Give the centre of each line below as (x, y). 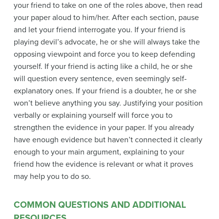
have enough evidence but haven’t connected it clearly (108, 140)
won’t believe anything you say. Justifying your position (108, 103)
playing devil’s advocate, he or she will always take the (107, 42)
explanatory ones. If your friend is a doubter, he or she (105, 91)
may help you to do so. (52, 176)
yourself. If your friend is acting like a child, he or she (103, 66)
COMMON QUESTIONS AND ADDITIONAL (100, 205)
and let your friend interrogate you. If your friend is (99, 30)
